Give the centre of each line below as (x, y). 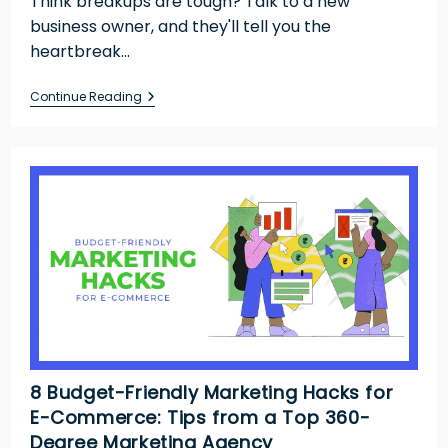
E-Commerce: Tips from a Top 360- (200, 417)
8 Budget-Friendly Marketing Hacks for (211, 392)
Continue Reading (85, 97)
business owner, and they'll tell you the (180, 27)
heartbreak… (79, 52)
